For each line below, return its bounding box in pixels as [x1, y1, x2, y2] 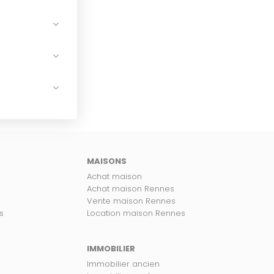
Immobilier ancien [87, 258, 160, 270]
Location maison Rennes [87, 207, 185, 219]
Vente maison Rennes [87, 195, 176, 207]
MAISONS [87, 155, 127, 167]
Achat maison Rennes [87, 183, 174, 194]
